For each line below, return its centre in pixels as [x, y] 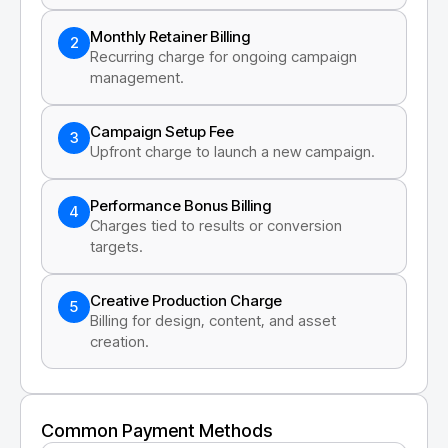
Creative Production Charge [186, 300]
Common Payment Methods [156, 430]
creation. [119, 341]
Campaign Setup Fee [162, 131]
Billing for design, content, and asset [213, 320]
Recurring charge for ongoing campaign [223, 56]
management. [137, 77]
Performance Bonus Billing [180, 205]
